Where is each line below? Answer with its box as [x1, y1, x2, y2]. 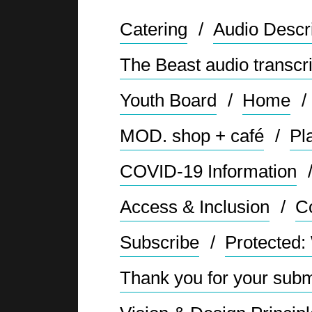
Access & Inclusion [120, 196, 270, 217]
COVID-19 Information [120, 160, 297, 182]
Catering [120, 18, 188, 40]
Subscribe [120, 231, 200, 253]
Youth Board [120, 89, 217, 111]
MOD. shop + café [120, 125, 265, 146]
